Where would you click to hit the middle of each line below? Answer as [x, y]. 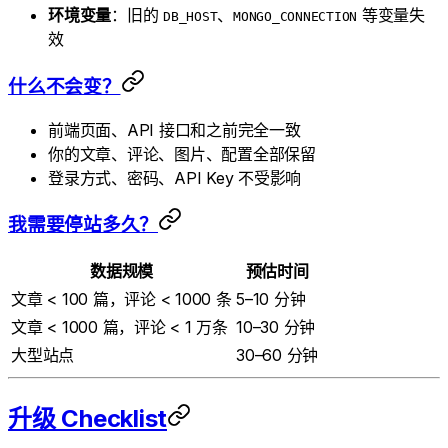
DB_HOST [190, 17]
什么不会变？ [64, 87]
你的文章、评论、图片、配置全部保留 [182, 153]
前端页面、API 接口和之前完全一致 [174, 129]
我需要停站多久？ [83, 225]
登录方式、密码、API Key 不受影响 [174, 177]
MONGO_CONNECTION [295, 17]
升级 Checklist [87, 419]
